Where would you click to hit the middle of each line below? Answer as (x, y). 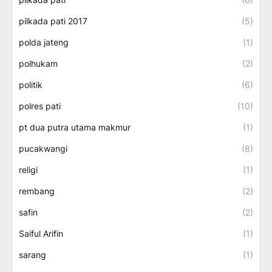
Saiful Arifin (41, 233)
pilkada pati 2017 (53, 21)
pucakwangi (43, 148)
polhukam (38, 63)
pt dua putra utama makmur (75, 127)
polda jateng (44, 42)
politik (31, 85)
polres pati (40, 106)
